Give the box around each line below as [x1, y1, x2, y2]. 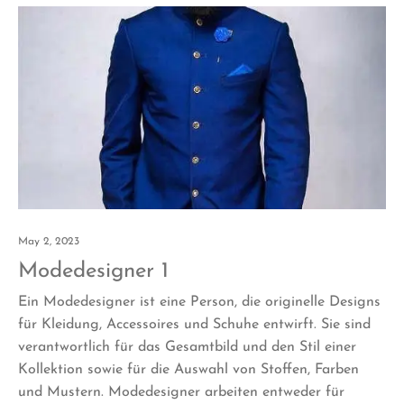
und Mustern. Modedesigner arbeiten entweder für [18, 384, 344, 399]
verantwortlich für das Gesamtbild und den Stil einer [18, 339, 356, 354]
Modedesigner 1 [18, 260, 169, 282]
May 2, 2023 [18, 235, 79, 247]
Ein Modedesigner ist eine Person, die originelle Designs [18, 294, 381, 309]
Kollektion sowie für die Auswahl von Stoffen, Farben [18, 362, 359, 377]
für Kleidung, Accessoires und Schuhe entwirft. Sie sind [18, 317, 371, 332]
